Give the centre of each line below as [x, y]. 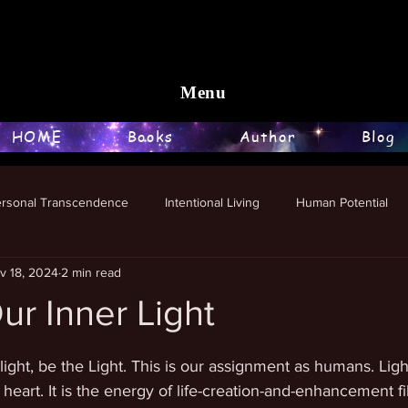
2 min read [91, 272]
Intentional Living [212, 202]
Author [268, 137]
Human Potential [342, 202]
